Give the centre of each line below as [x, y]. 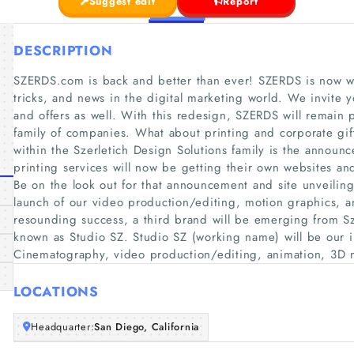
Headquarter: [63, 327]
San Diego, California [147, 327]
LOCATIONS [56, 291]
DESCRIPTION [63, 51]
